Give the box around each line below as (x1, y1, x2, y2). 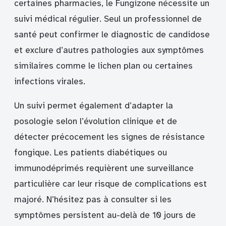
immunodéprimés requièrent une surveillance (14, 163, 194, 174)
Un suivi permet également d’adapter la (14, 100, 173, 111)
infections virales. (14, 76, 85, 87)
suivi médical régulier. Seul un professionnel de (14, 13, 202, 24)
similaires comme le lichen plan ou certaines (14, 60, 193, 71)
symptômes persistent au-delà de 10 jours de (14, 210, 196, 221)
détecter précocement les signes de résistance (14, 132, 205, 143)
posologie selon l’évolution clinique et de (14, 116, 177, 127)
